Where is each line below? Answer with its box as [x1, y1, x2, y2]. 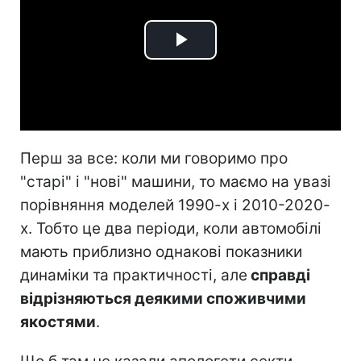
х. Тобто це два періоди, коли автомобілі [20, 218, 322, 238]
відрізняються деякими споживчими [20, 288, 306, 308]
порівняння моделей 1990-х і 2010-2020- [20, 195, 330, 214]
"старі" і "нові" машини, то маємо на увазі [20, 172, 331, 191]
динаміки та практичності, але [20, 265, 247, 284]
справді [247, 265, 310, 284]
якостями [20, 312, 96, 331]
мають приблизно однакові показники [20, 242, 302, 261]
